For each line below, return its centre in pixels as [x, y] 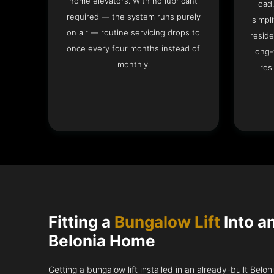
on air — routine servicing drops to [134, 33]
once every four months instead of [134, 49]
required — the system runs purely [133, 17]
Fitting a [82, 221]
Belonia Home [102, 240]
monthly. [133, 65]
